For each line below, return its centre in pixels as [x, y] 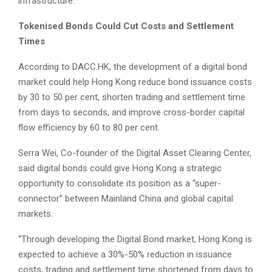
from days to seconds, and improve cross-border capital [131, 113]
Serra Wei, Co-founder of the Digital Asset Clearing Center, [135, 153]
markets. [36, 214]
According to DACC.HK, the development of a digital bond [133, 67]
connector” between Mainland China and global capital [126, 199]
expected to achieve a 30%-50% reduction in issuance [125, 255]
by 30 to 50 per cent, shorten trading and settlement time [132, 97]
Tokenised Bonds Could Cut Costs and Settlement [126, 26]
